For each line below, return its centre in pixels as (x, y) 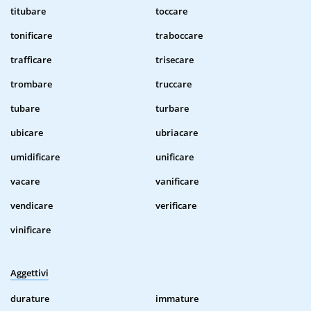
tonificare (31, 36)
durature (30, 299)
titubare (28, 11)
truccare (174, 84)
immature (177, 299)
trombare (31, 84)
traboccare (179, 36)
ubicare (27, 133)
